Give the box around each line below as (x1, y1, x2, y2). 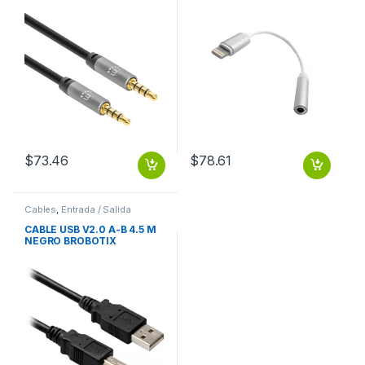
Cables (24, 203, 57, 215)
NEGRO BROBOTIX (24, 235, 117, 248)
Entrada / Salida (60, 203, 131, 215)
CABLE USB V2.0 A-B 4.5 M (24, 223, 156, 236)
